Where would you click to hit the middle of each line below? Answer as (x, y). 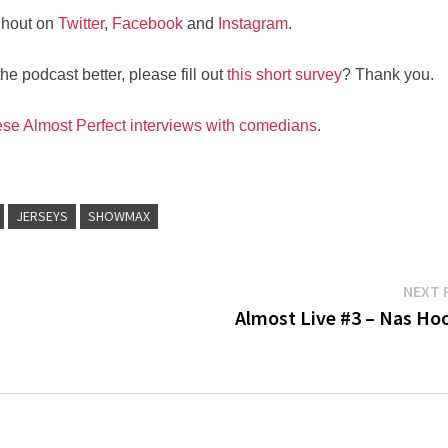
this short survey (285, 75)
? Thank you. (388, 75)
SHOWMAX (119, 216)
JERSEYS (42, 216)
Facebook (147, 24)
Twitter (80, 24)
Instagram (252, 24)
